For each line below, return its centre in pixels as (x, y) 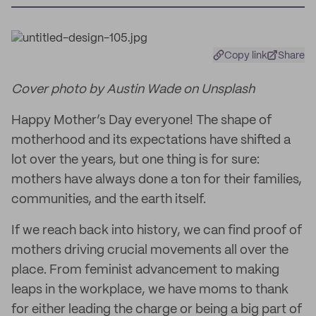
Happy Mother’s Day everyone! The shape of (141, 121)
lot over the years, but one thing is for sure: (135, 160)
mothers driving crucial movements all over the (150, 250)
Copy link (246, 56)
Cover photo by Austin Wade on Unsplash (133, 90)
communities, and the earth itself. (109, 200)
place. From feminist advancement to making (145, 270)
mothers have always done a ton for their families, (157, 180)
